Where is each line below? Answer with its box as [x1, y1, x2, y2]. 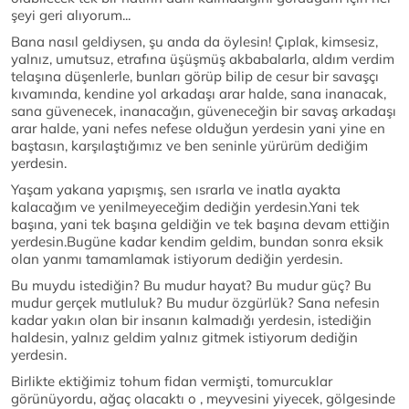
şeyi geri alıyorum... [11, 6, 131, 24]
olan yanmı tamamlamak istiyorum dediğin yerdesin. [11, 250, 342, 267]
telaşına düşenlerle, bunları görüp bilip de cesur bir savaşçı [11, 68, 379, 85]
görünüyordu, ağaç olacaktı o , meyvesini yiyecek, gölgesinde [11, 390, 395, 407]
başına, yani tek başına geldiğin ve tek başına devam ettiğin [11, 215, 390, 233]
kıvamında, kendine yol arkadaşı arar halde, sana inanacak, [11, 85, 386, 102]
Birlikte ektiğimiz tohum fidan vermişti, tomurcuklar [11, 372, 332, 390]
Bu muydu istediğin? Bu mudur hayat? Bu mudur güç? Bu [11, 277, 372, 294]
